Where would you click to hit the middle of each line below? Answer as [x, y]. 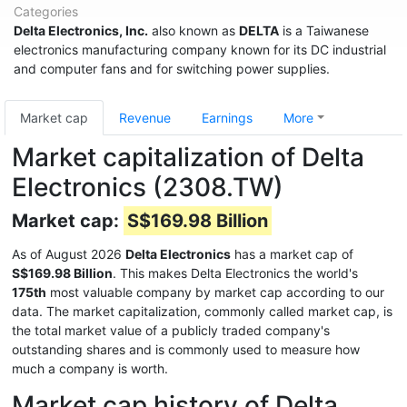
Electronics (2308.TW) [148, 187]
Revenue [145, 118]
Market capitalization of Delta [188, 157]
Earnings [227, 118]
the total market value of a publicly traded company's [171, 330]
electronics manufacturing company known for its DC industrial [200, 50]
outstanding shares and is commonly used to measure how [186, 349]
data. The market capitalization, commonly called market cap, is [202, 311]
